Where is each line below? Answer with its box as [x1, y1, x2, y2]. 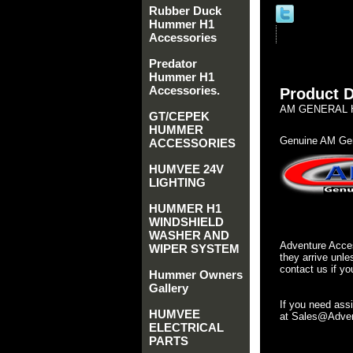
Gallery [149, 281, 188, 295]
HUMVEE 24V [149, 162, 224, 176]
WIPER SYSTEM [149, 242, 240, 255]
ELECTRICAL [149, 321, 224, 334]
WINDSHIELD [149, 215, 224, 229]
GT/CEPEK [149, 110, 210, 123]
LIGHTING [149, 176, 206, 189]
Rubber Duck [149, 4, 221, 17]
